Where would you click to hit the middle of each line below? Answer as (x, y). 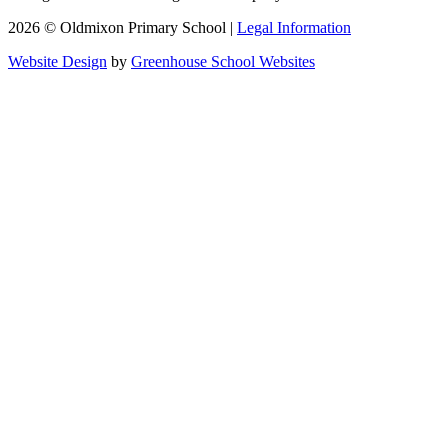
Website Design (57, 61)
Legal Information (294, 27)
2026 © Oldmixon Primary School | (122, 27)
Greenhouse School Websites (223, 61)
